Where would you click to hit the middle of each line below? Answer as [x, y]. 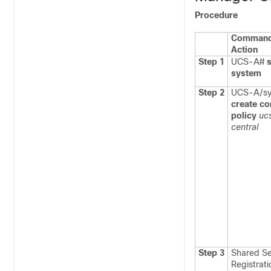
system [246, 73]
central [245, 127]
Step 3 [211, 253]
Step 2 [211, 93]
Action [244, 50]
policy [244, 116]
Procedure [216, 15]
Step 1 [211, 62]
